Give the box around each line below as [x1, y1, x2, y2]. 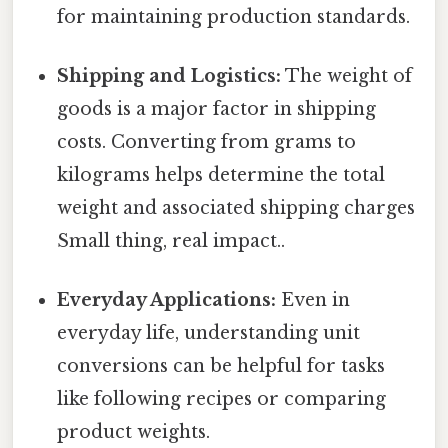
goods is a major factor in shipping [57, 98, 377, 121]
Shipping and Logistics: [57, 65, 282, 88]
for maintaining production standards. [57, 5, 411, 28]
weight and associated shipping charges [57, 197, 416, 220]
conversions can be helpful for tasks [57, 355, 386, 378]
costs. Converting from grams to [57, 131, 357, 154]
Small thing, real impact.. [57, 230, 286, 253]
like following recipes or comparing [57, 388, 387, 411]
